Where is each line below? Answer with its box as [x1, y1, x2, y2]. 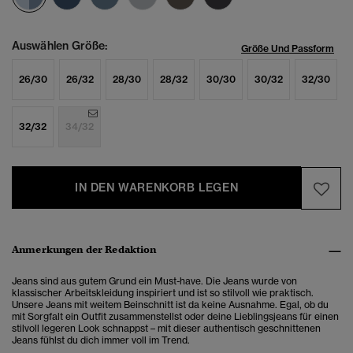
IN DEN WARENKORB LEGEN [75, 180, 239, 195]
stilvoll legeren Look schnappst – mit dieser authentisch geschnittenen [12, 322, 321, 335]
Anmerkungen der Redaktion [12, 243, 157, 257]
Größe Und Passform [241, 43, 334, 55]
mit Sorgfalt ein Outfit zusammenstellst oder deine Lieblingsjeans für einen [12, 310, 339, 323]
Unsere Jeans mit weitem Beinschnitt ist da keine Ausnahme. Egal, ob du [12, 299, 329, 311]
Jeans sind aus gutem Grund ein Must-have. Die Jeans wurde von [12, 275, 297, 288]
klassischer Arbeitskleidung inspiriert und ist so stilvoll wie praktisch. [12, 287, 314, 299]
